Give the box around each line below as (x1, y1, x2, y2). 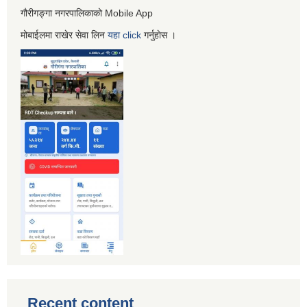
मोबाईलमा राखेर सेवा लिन (21, 29, 108, 40)
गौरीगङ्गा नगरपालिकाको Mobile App (21, 7, 153, 19)
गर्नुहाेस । (141, 29, 176, 40)
